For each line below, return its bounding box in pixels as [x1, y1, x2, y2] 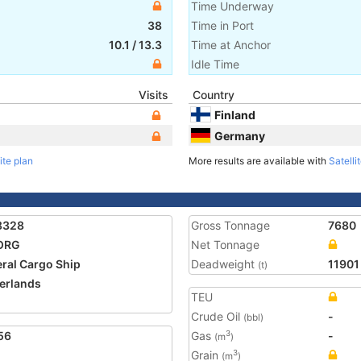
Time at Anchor [191, 38, 271, 52]
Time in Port [191, 19, 254, 32]
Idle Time [191, 57, 239, 71]
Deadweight [191, 257, 258, 271]
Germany [214, 128, 265, 143]
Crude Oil [191, 309, 243, 323]
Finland [214, 107, 255, 122]
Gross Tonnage [191, 218, 270, 232]
